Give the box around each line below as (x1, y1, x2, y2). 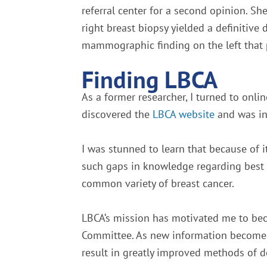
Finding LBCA (82, 63, 218, 95)
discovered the (82, 107, 153, 121)
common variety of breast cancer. (82, 176, 234, 190)
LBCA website (153, 107, 215, 121)
